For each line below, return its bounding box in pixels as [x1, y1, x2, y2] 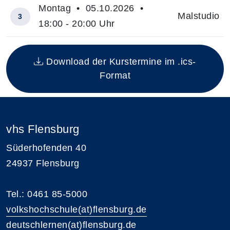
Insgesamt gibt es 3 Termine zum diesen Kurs [6, 39, 204, 49]
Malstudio [178, 10, 220, 21]
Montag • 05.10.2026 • [39, 3, 146, 13]
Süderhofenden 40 [6, 142, 86, 153]
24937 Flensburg [6, 158, 80, 168]
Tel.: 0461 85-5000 [6, 188, 87, 199]
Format [100, 70, 130, 81]
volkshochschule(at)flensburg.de [6, 204, 147, 215]
